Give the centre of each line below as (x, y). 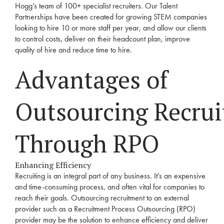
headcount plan (137, 39)
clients (197, 28)
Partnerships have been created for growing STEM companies (111, 17)
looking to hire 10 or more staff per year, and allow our (101, 28)
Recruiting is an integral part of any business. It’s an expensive (110, 176)
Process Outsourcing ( (144, 209)
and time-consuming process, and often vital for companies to (110, 187)
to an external (167, 198)
